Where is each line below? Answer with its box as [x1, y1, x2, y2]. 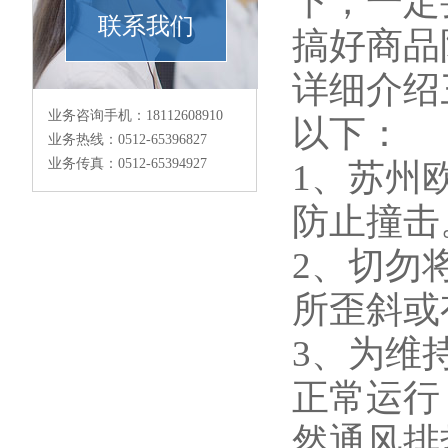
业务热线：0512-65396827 [47, 132, 207, 147]
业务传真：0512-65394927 [47, 156, 207, 171]
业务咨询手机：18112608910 [47, 108, 223, 123]
